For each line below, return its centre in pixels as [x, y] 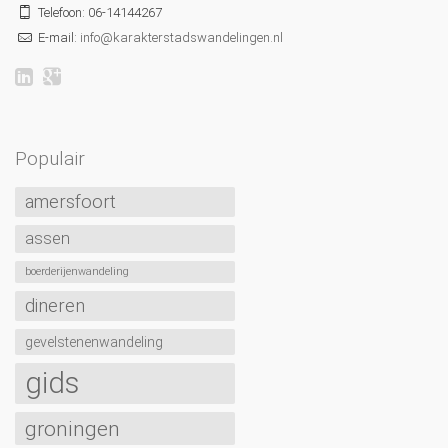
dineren [55, 305]
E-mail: [57, 37]
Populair [50, 158]
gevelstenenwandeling [94, 342]
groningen [72, 428]
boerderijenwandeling [77, 271]
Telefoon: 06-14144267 [98, 12]
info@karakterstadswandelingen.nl [181, 37]
